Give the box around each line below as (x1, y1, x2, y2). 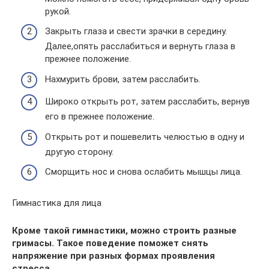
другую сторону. (45, 146, 113, 157)
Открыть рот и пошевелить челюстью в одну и (45, 131, 244, 142)
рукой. (45, 5, 71, 17)
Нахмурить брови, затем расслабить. (45, 73, 201, 85)
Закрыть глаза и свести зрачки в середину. (45, 26, 227, 37)
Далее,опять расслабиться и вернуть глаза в (45, 41, 235, 52)
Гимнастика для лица (12, 198, 101, 208)
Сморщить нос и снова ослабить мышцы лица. (45, 166, 242, 177)
